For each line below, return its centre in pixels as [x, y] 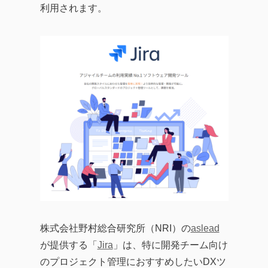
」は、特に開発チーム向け [170, 245]
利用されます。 [73, 8]
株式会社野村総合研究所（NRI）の [115, 228]
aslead [205, 228]
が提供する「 [68, 245]
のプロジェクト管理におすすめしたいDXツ [133, 262]
